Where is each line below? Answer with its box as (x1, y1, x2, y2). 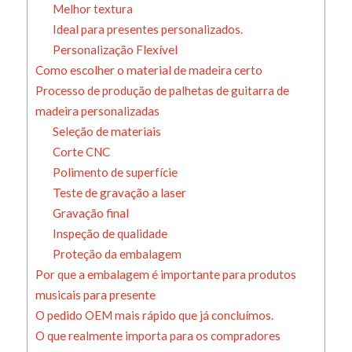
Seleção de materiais (53, 124, 162, 139)
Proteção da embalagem (53, 247, 182, 262)
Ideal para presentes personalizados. (53, 22, 244, 37)
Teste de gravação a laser (53, 185, 187, 200)
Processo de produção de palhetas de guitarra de (35, 83, 289, 98)
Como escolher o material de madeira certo (35, 63, 262, 78)
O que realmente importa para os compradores (35, 328, 280, 343)
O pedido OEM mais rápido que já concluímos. (35, 308, 273, 323)
